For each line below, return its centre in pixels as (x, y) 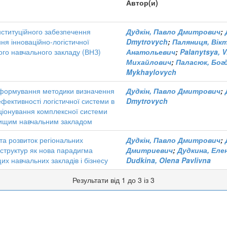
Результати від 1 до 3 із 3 (113, 180)
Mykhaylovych (151, 72)
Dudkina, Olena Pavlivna (168, 160)
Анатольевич (151, 52)
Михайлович (149, 62)
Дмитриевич (149, 150)
